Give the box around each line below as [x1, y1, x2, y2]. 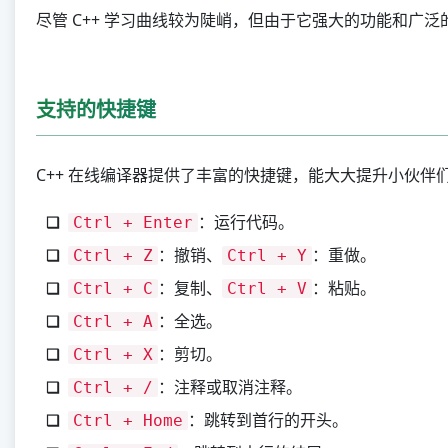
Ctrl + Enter [73, 213, 193, 232]
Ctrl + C [73, 279, 153, 298]
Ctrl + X [73, 345, 153, 364]
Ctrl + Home [73, 411, 183, 430]
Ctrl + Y [227, 246, 307, 265]
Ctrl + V [227, 279, 307, 298]
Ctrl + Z [73, 246, 153, 265]
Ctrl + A [73, 312, 153, 331]
